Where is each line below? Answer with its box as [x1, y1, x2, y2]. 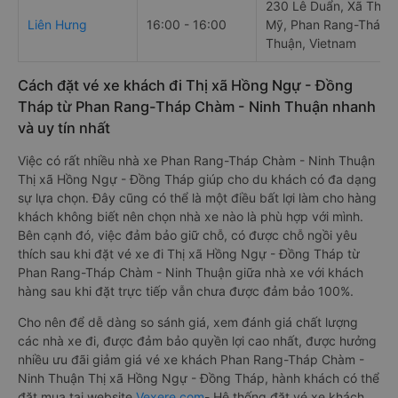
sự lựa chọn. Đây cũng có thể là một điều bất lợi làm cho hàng [18, 190, 377, 206]
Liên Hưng [28, 17, 87, 33]
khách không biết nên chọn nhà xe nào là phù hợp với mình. [18, 209, 363, 225]
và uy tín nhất [18, 119, 110, 138]
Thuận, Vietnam [266, 36, 356, 52]
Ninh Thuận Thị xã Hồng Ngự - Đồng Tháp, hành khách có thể [18, 370, 379, 386]
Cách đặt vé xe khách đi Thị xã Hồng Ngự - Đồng [18, 76, 353, 95]
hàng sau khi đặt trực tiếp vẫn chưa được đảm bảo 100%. [18, 283, 354, 299]
